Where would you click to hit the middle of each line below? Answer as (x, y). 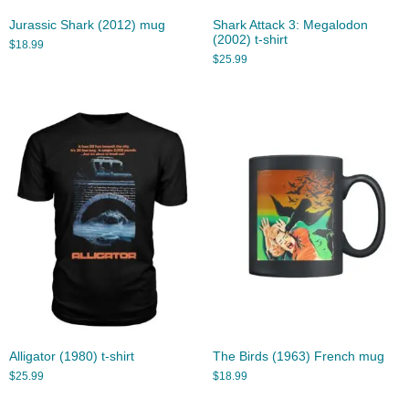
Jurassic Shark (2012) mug (87, 26)
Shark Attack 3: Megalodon (290, 26)
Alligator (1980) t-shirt (72, 357)
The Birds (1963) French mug (298, 357)
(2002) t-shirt (250, 40)
